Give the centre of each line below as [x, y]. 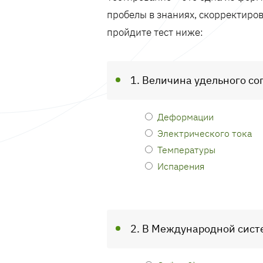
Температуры [186, 149]
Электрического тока [205, 133]
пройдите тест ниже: [155, 32]
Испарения [181, 166]
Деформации [186, 117]
